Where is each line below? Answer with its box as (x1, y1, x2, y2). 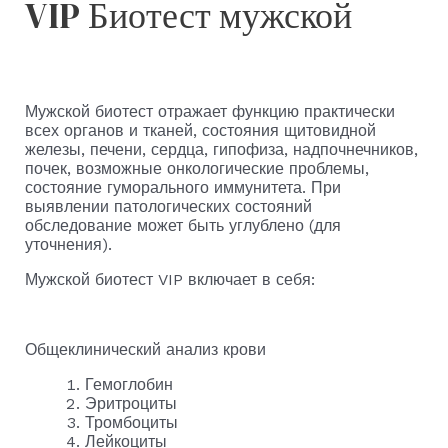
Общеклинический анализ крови (24, 339, 266, 359)
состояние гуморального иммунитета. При (24, 177, 341, 197)
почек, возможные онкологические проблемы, (24, 158, 369, 178)
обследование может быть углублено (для (24, 215, 341, 235)
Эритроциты (84, 393, 177, 413)
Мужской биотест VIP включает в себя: (24, 269, 315, 289)
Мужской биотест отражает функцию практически (24, 101, 395, 121)
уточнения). (24, 234, 112, 254)
